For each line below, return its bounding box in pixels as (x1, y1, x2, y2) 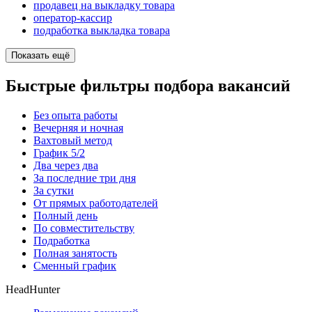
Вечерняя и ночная (33, 121, 123, 134)
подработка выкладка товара (33, 24, 170, 37)
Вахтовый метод (33, 134, 112, 146)
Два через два (33, 159, 98, 171)
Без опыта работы (33, 109, 118, 121)
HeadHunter (6, 283, 60, 295)
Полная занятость (33, 247, 117, 259)
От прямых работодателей (33, 196, 158, 209)
